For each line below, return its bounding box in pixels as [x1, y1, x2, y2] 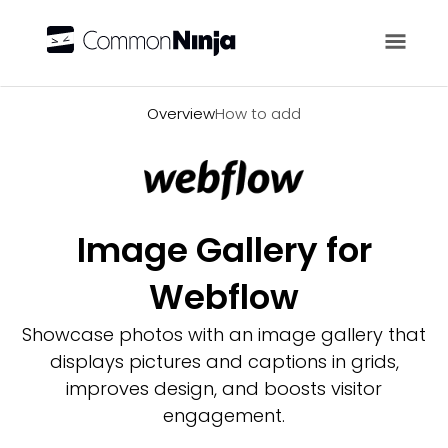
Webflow [149, 273, 299, 321]
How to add [215, 103, 301, 124]
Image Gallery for [76, 226, 372, 274]
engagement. [163, 403, 285, 428]
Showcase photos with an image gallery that [22, 322, 426, 347]
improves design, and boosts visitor [66, 376, 382, 401]
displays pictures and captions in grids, [49, 349, 399, 374]
